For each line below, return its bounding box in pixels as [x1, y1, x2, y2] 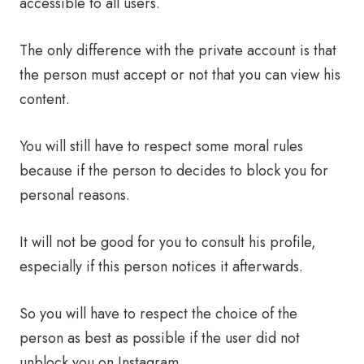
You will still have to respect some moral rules [19, 136, 303, 157]
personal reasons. [19, 184, 130, 206]
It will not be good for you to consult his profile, [19, 232, 316, 253]
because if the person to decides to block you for [19, 160, 328, 181]
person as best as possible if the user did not [19, 327, 300, 349]
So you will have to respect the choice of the [19, 303, 297, 324]
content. [19, 89, 70, 110]
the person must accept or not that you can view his [19, 64, 340, 85]
